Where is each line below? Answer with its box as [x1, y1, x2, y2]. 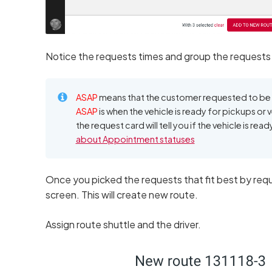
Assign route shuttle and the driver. [45, 217, 201, 231]
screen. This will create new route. [45, 188, 198, 201]
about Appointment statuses [75, 133, 195, 144]
